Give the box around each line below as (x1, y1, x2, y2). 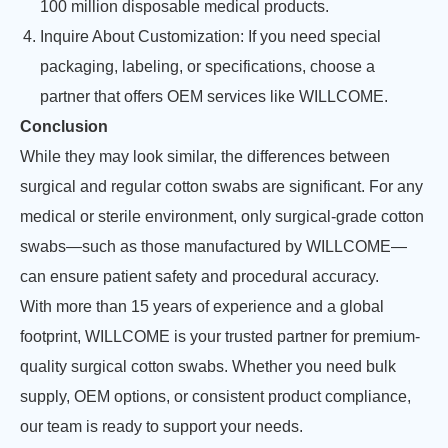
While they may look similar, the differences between (20, 148, 390, 165)
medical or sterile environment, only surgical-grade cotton (20, 208, 424, 225)
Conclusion (20, 118, 108, 135)
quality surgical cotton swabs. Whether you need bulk (20, 358, 396, 375)
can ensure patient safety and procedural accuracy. (20, 268, 379, 285)
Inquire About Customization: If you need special (40, 28, 381, 45)
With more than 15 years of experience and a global (20, 298, 384, 315)
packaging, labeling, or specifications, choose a (40, 58, 375, 75)
